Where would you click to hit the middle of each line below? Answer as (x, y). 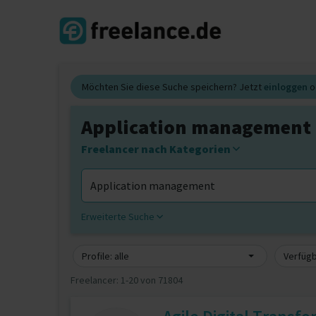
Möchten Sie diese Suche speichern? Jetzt (173, 87)
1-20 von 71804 (152, 280)
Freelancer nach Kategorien (157, 149)
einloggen (286, 87)
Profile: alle (105, 256)
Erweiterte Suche (119, 217)
